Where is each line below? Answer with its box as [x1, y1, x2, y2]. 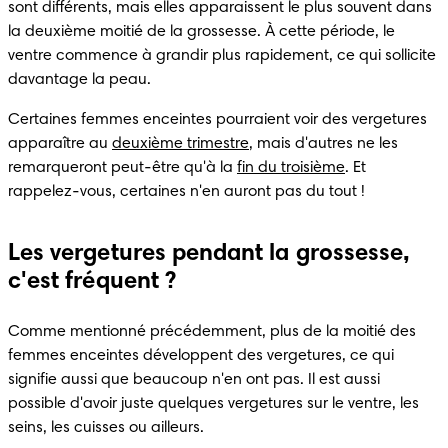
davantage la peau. [8, 71, 151, 88]
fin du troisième [237, 159, 345, 176]
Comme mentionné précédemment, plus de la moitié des [8, 323, 416, 340]
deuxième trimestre [112, 135, 249, 152]
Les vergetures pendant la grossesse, [8, 241, 411, 266]
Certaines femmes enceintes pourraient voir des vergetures [8, 111, 427, 128]
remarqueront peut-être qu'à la [8, 159, 237, 176]
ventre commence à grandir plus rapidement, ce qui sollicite [8, 47, 436, 64]
